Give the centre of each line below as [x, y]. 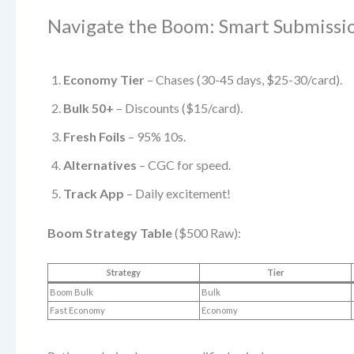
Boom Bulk [72, 292]
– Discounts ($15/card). [178, 107]
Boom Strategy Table [110, 232]
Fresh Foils [94, 136]
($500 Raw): [207, 232]
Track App [94, 193]
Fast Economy [78, 311]
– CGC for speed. [184, 164]
